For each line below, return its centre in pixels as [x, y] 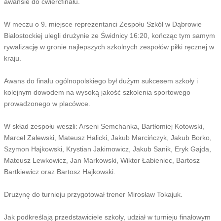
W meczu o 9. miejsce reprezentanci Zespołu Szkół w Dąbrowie [103, 24]
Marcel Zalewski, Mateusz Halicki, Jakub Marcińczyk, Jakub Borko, [108, 137]
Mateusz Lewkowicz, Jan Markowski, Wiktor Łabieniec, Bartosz [102, 160]
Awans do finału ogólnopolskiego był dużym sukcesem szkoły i [101, 81]
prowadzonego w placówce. [47, 103]
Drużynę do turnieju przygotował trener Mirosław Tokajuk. [93, 194]
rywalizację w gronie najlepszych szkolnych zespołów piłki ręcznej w [109, 47]
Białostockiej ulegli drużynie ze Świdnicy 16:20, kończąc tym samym [109, 35]
